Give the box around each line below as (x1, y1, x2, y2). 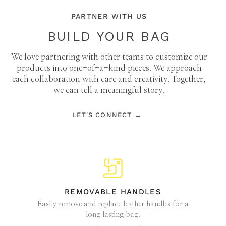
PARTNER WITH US (71, 12, 147, 20)
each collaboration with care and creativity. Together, (12, 75, 206, 83)
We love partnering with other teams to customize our (11, 52, 207, 61)
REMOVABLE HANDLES (65, 187, 161, 197)
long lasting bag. (86, 211, 140, 218)
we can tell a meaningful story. (53, 86, 164, 94)
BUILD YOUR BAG (47, 28, 171, 44)
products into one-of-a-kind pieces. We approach (16, 64, 202, 72)
